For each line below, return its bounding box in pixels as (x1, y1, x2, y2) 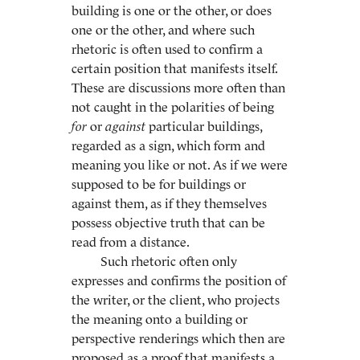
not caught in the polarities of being (72, 100, 274, 114)
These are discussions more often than (72, 80, 285, 95)
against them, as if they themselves (72, 196, 267, 211)
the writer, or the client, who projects (72, 292, 280, 307)
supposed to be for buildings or (72, 177, 246, 191)
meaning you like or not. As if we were (72, 157, 288, 172)
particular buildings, (145, 119, 262, 133)
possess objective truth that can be (72, 215, 265, 230)
